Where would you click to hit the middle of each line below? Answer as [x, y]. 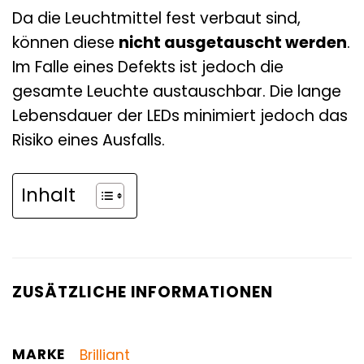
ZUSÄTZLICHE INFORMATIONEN [143, 292]
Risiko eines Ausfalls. [89, 140]
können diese [65, 42]
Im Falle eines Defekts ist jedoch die [148, 67]
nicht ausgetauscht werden [233, 42]
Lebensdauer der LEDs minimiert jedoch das [180, 115]
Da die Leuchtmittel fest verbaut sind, [156, 18]
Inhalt [48, 195]
